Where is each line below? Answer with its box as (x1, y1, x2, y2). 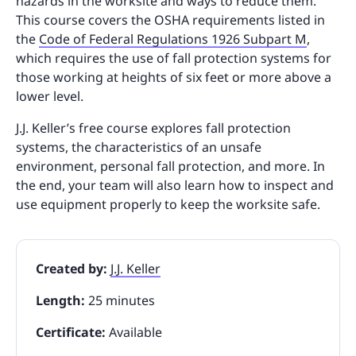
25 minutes (85, 291, 155, 309)
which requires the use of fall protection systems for (16, 48, 331, 67)
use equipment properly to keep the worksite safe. (16, 195, 320, 213)
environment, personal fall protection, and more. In (16, 157, 325, 175)
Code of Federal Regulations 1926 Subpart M (39, 29, 307, 48)
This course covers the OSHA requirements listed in (16, 10, 325, 29)
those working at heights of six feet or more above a (16, 68, 331, 86)
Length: (36, 291, 85, 309)
